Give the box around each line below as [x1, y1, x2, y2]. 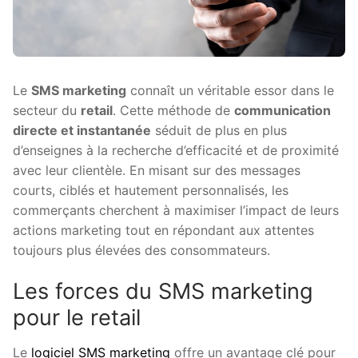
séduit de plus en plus [151, 121, 287, 138]
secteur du [13, 101, 81, 118]
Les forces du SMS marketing [13, 278, 313, 305]
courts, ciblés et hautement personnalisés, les [13, 181, 288, 198]
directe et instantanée [13, 121, 151, 138]
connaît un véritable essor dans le [126, 82, 334, 98]
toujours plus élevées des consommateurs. [13, 241, 270, 258]
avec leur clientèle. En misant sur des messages [13, 161, 300, 178]
